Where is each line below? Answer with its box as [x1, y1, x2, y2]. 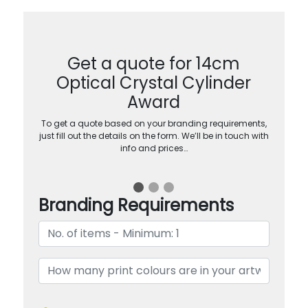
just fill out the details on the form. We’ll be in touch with [38, 129, 269, 142]
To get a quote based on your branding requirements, [41, 117, 267, 129]
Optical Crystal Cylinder [56, 71, 252, 94]
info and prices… [120, 142, 188, 154]
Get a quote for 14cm [67, 52, 241, 75]
